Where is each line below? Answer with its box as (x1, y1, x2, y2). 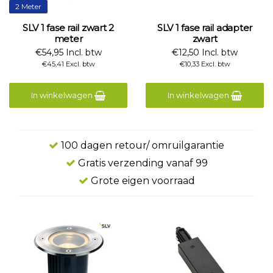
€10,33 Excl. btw (179, 60, 230, 68)
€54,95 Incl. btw (35, 47, 102, 58)
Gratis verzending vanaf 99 (75, 157, 208, 169)
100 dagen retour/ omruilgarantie (58, 140, 224, 151)
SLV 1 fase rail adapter (157, 22, 253, 34)
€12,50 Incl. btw (172, 47, 238, 58)
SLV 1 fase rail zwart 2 (22, 22, 115, 34)
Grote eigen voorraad (88, 175, 195, 186)
